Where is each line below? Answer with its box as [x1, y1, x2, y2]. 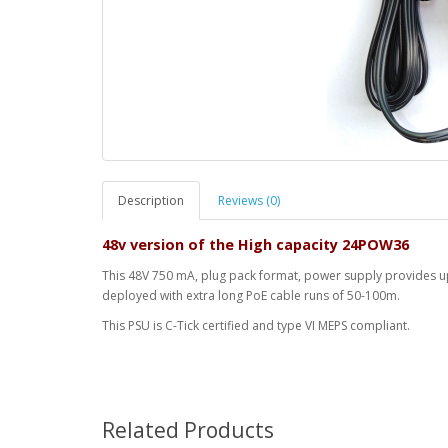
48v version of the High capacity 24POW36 [102, 235, 409, 255]
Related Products [102, 416, 274, 445]
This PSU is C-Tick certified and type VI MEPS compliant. [102, 317, 410, 335]
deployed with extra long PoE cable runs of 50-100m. [102, 287, 400, 305]
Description [118, 192, 184, 210]
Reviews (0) [218, 192, 280, 210]
